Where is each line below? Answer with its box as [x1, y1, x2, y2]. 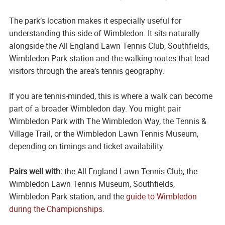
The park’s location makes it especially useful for [9, 15, 181, 26]
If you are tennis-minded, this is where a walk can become [9, 90, 212, 101]
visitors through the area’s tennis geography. [9, 65, 164, 76]
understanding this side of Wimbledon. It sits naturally [9, 27, 200, 39]
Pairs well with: [9, 165, 62, 177]
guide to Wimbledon [126, 190, 197, 202]
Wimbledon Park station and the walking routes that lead [9, 52, 209, 64]
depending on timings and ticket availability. [9, 140, 165, 152]
